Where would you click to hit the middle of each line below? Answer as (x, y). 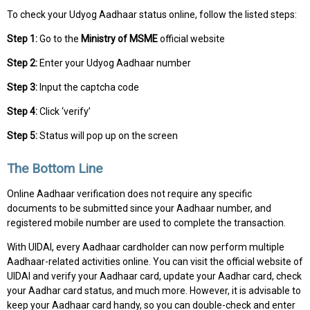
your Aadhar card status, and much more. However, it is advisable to (154, 291)
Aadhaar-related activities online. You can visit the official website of (155, 262)
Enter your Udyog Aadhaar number (114, 63)
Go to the (59, 38)
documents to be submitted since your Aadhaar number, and (139, 209)
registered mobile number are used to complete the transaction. (146, 223)
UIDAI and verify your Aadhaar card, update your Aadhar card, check (154, 276)
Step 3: (22, 87)
